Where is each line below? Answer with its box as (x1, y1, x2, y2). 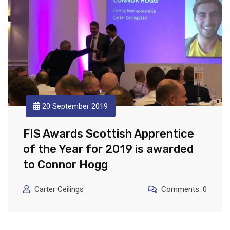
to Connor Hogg (23, 157, 108, 171)
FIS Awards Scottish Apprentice (23, 126, 194, 141)
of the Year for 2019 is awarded (23, 142, 194, 156)
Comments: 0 (161, 184, 207, 194)
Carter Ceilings (34, 184, 84, 194)
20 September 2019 (40, 101, 108, 111)
